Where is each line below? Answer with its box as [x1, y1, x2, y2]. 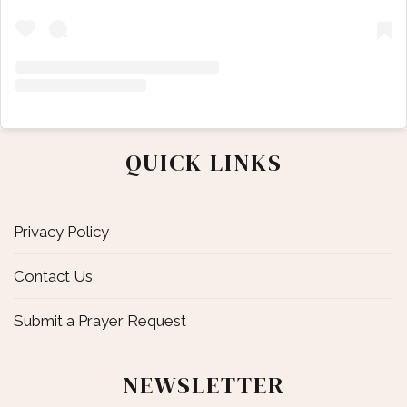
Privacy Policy [14, 222, 109, 241]
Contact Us [14, 266, 93, 285]
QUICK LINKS [124, 145, 283, 179]
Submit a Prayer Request [14, 311, 186, 330]
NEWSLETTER [122, 368, 285, 402]
